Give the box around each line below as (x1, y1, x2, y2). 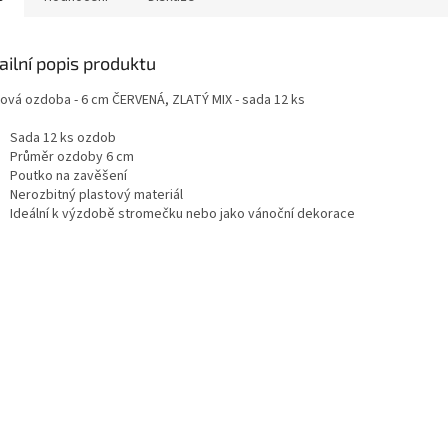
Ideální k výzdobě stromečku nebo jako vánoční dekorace (10, 203, 355, 224)
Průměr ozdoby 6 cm (10, 146, 134, 167)
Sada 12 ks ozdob (10, 127, 119, 148)
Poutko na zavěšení (10, 165, 127, 186)
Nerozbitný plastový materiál (10, 184, 183, 205)
